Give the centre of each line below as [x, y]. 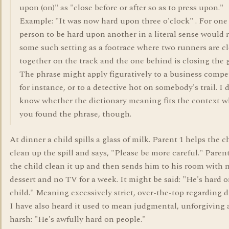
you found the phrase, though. [75, 114]
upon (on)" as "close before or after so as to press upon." [121, 8]
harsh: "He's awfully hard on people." [78, 219]
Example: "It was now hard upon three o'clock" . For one [123, 21]
